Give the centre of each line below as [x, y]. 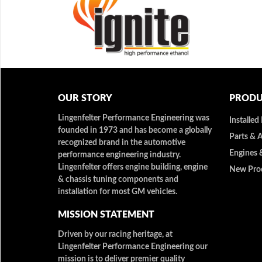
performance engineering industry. [119, 155]
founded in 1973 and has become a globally [135, 130]
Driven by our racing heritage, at [115, 234]
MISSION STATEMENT [106, 214]
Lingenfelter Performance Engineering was [134, 118]
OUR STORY [85, 98]
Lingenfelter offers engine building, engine [133, 167]
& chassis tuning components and [118, 179]
